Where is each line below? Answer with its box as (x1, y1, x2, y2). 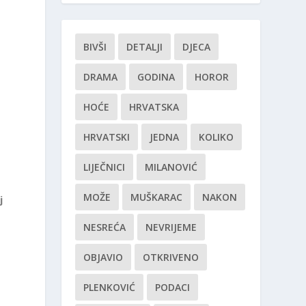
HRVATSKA (129, 100, 180, 114)
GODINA (137, 70, 176, 84)
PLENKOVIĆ (83, 281, 136, 294)
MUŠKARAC (130, 191, 183, 204)
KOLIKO (199, 130, 234, 144)
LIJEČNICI (83, 161, 126, 174)
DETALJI (126, 40, 163, 54)
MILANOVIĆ (145, 161, 198, 174)
